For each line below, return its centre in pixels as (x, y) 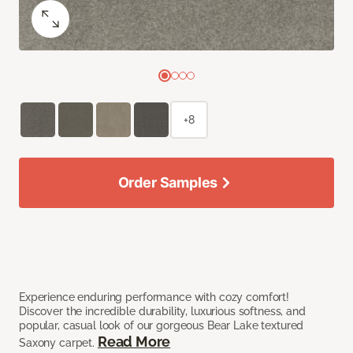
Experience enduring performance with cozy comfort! (154, 297)
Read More (134, 342)
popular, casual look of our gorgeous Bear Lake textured (162, 326)
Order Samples (168, 183)
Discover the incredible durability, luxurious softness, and (162, 312)
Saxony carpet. (58, 343)
